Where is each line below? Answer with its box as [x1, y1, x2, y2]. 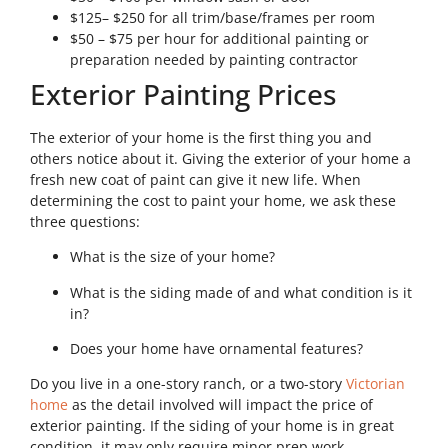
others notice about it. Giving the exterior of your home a [30, 148, 411, 168]
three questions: [30, 211, 140, 231]
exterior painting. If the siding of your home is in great [30, 416, 394, 436]
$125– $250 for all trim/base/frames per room [70, 7, 375, 27]
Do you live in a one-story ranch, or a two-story [30, 374, 346, 394]
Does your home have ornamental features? [70, 338, 363, 358]
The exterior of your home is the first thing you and [30, 127, 372, 147]
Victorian [346, 374, 405, 394]
